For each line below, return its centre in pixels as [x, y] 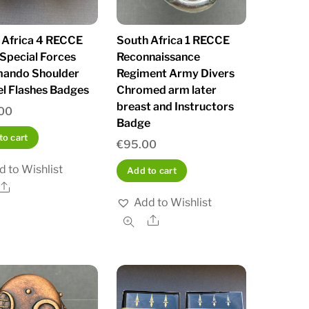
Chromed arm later [166, 90]
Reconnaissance [158, 57]
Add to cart [152, 170]
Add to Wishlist [172, 202]
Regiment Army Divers [175, 74]
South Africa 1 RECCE [173, 41]
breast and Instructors [175, 107]
